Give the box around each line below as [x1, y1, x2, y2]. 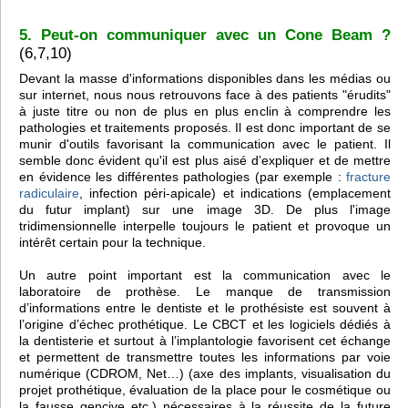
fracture [346, 169, 391, 185]
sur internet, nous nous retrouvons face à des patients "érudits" [19, 87, 391, 103]
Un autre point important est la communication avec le [19, 268, 391, 283]
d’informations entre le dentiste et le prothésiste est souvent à [19, 301, 391, 316]
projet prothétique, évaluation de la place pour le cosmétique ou [19, 382, 391, 398]
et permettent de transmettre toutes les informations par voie [19, 350, 391, 365]
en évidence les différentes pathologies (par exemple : [19, 169, 346, 185]
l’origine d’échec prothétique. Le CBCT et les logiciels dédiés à [19, 317, 391, 332]
